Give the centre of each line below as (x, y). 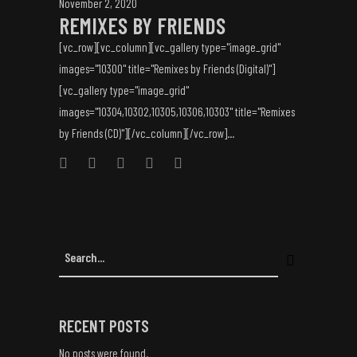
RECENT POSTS (104, 326)
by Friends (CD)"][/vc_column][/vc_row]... (147, 133)
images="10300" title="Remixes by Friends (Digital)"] (167, 69)
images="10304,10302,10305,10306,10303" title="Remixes (177, 112)
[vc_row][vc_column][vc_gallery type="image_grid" (170, 47)
